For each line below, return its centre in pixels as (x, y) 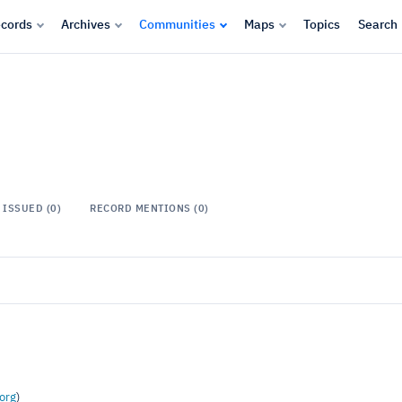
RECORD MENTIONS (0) (149, 209)
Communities (177, 25)
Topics (322, 25)
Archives (86, 25)
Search (378, 25)
